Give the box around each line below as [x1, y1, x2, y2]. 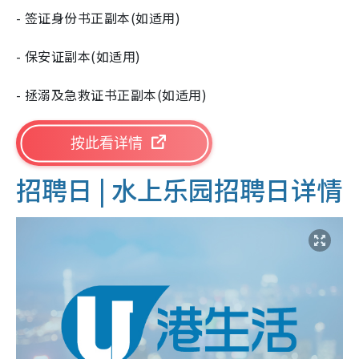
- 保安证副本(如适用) [16, 46, 141, 67]
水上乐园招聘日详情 [111, 171, 342, 208]
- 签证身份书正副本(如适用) [16, 8, 181, 28]
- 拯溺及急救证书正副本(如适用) [16, 85, 208, 105]
